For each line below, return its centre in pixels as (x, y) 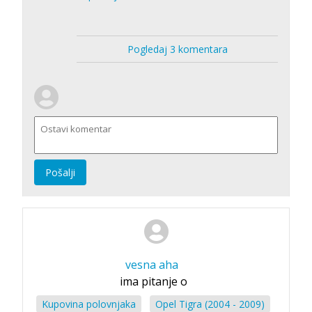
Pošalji (60, 172)
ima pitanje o (153, 281)
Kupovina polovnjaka (89, 304)
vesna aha (152, 264)
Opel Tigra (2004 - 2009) (210, 304)
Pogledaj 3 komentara (177, 49)
